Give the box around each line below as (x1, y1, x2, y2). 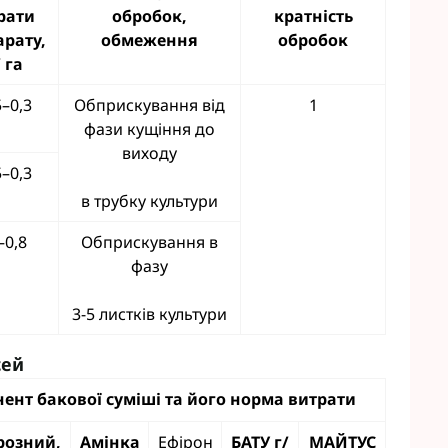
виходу (122, 142, 177, 164)
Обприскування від (74, 94, 225, 116)
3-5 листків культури (72, 303, 227, 325)
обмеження (101, 29, 198, 51)
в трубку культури (81, 190, 218, 212)
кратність (273, 5, 353, 27)
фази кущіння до (84, 118, 215, 140)
